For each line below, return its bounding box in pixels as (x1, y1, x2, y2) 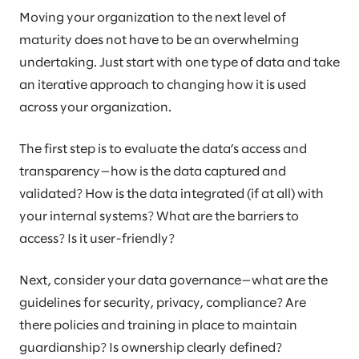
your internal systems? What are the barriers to (19, 210, 299, 223)
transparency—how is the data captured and (19, 165, 286, 178)
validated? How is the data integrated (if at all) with (19, 188, 324, 200)
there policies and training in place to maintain (19, 319, 297, 332)
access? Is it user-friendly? (19, 232, 175, 245)
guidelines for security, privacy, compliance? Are (19, 296, 306, 309)
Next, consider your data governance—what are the (19, 274, 328, 287)
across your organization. (19, 101, 171, 114)
